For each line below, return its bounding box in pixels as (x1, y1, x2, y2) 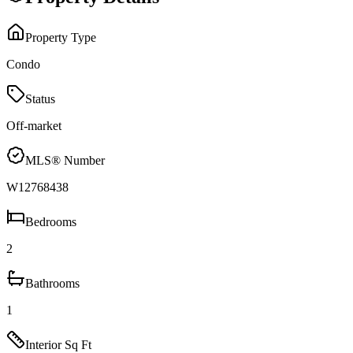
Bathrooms (25, 277, 80, 291)
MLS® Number (25, 154, 105, 168)
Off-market (6, 119, 61, 133)
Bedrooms (25, 215, 76, 229)
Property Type (25, 31, 96, 45)
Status (25, 92, 55, 106)
